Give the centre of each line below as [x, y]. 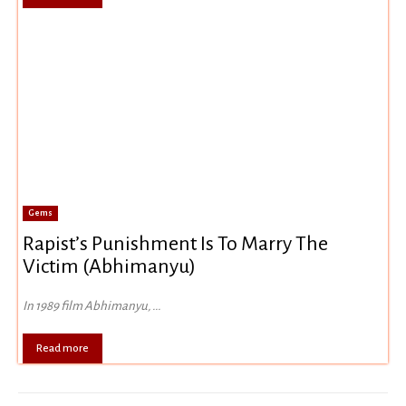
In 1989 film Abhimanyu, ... [92, 306]
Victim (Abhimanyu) [109, 267]
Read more [63, 349]
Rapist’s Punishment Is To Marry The [175, 244]
